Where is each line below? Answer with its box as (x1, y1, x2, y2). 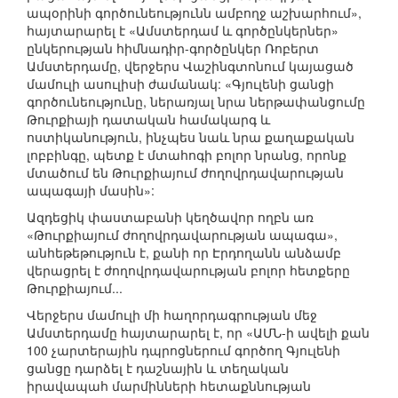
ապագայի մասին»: (27, 181, 155, 200)
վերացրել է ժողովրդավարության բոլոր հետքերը (27, 261, 350, 280)
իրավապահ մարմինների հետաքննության (27, 377, 311, 395)
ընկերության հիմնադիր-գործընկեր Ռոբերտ (27, 39, 319, 58)
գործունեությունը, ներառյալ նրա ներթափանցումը (27, 92, 365, 111)
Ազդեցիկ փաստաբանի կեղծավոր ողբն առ (27, 208, 314, 227)
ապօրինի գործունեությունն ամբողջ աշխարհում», (27, 4, 362, 22)
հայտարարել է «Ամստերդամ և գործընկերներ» (27, 21, 338, 40)
